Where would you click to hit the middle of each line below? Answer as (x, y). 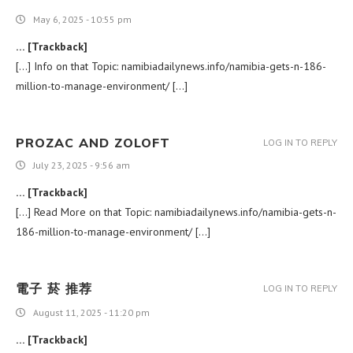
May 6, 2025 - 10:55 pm (82, 19)
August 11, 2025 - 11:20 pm (91, 312)
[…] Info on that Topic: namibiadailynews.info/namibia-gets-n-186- (171, 66)
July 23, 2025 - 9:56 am (82, 165)
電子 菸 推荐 (54, 288)
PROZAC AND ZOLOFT (93, 142)
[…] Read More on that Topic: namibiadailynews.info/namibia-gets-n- (176, 212)
